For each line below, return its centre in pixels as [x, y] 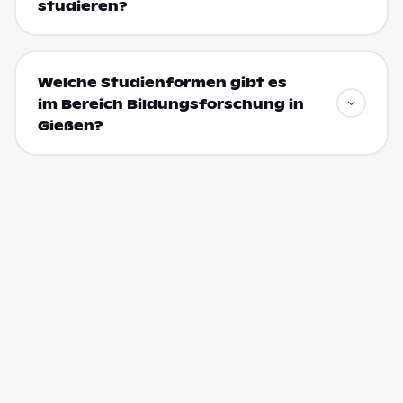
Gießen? [70, 125]
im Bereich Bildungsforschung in [170, 104]
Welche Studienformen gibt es [162, 82]
